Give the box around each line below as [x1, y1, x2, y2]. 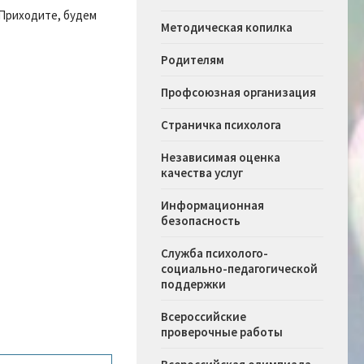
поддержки [161, 276, 226, 292]
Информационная [161, 197, 264, 214]
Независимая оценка [161, 149, 280, 166]
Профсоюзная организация [161, 84, 316, 101]
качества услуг [161, 165, 243, 181]
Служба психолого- [161, 245, 268, 262]
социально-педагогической [161, 261, 318, 277]
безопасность [161, 213, 240, 229]
